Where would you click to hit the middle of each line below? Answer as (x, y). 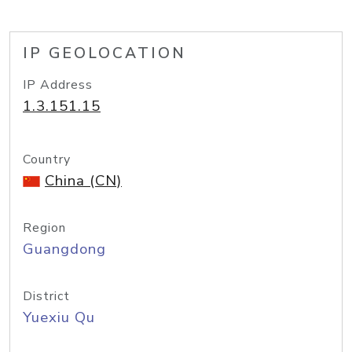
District (46, 296)
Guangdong (64, 249)
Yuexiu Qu (59, 317)
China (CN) (83, 181)
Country (47, 159)
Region (44, 228)
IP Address (58, 85)
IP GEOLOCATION (104, 53)
